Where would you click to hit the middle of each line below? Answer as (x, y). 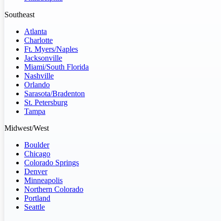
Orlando (37, 84)
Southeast (19, 14)
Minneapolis (43, 180)
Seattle (35, 207)
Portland (37, 198)
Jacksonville (43, 58)
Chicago (37, 153)
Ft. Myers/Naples (51, 49)
